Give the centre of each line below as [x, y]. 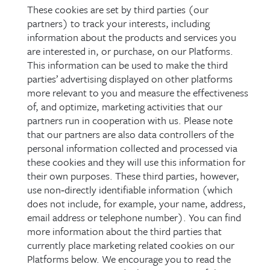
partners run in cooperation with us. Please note [130, 120]
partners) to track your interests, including [119, 23]
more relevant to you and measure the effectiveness [138, 92]
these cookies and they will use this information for [137, 162]
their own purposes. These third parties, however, [133, 175]
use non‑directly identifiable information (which [130, 189]
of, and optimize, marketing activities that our [125, 106]
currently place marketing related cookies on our [131, 245]
